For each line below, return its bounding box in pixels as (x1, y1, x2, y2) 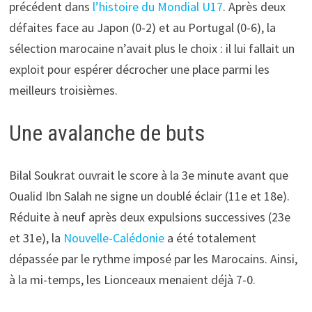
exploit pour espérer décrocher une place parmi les (8, 61, 270, 78)
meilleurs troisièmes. (8, 82, 118, 99)
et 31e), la (8, 229, 63, 246)
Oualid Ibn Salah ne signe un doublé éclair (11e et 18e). (8, 187, 290, 204)
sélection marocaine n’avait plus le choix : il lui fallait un (8, 40, 295, 57)
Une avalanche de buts (8, 120, 205, 147)
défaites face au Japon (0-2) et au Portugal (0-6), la (8, 19, 276, 36)
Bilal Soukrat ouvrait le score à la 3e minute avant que (8, 166, 288, 183)
